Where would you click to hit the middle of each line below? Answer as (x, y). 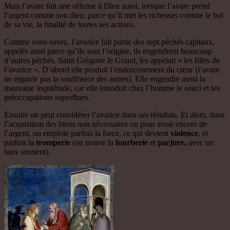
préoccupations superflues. (47, 97)
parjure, (172, 142)
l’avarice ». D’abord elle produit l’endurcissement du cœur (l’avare (112, 69)
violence (184, 133)
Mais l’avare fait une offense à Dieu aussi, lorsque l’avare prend (107, 6)
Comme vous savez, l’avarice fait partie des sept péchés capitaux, (109, 42)
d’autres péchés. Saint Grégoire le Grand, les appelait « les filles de (112, 60)
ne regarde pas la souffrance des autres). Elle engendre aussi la (105, 79)
